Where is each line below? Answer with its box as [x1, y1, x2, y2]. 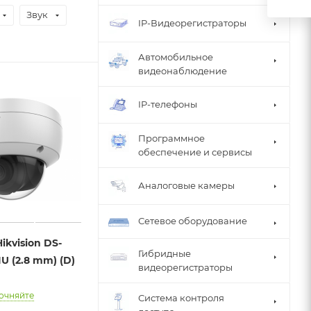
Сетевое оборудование [138, 215, 247, 227]
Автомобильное [138, 51, 213, 62]
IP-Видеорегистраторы [138, 17, 246, 29]
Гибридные [138, 247, 191, 259]
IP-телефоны [138, 99, 197, 110]
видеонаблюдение [138, 65, 227, 76]
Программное [138, 132, 205, 144]
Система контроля [138, 292, 224, 303]
